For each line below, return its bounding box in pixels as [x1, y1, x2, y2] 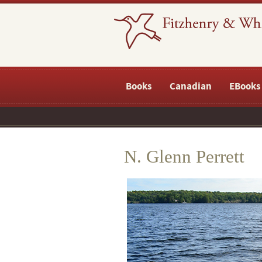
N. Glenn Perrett [124, 146, 244, 167]
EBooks [229, 80, 261, 94]
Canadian [170, 80, 212, 94]
